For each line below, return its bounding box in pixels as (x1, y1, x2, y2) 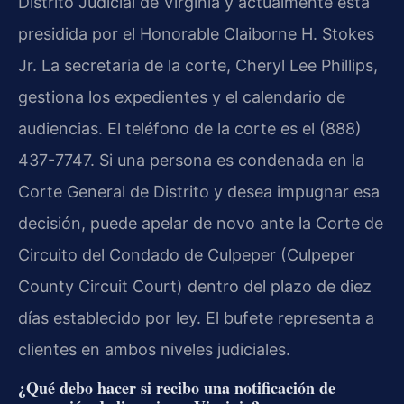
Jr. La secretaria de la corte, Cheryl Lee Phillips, (18, 56, 378, 76)
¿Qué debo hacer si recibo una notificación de (18, 375, 335, 399)
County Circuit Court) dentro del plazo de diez (18, 277, 372, 297)
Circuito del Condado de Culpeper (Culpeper (18, 245, 355, 265)
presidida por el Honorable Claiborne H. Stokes (18, 24, 374, 44)
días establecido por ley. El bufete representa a (18, 308, 374, 328)
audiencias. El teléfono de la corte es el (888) (18, 119, 362, 139)
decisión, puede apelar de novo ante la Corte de (18, 214, 383, 234)
